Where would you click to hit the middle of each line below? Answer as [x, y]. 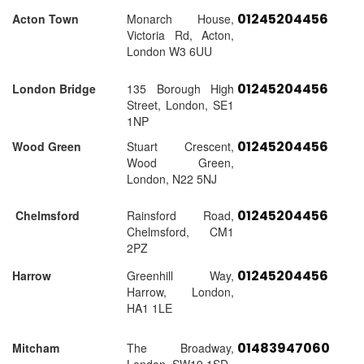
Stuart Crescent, [180, 147]
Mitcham [36, 348]
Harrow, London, [180, 292]
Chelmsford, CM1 [180, 232]
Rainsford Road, [180, 216]
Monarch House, [180, 19]
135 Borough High [180, 89]
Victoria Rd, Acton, [180, 35]
